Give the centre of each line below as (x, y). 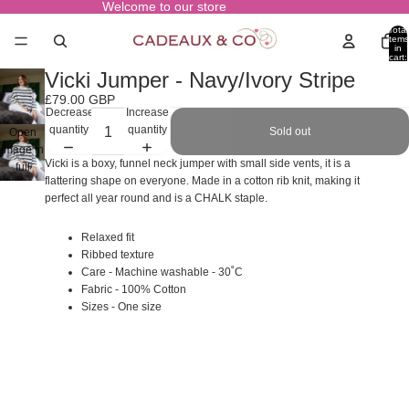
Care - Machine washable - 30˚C (162, 272)
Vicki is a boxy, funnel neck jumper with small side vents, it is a (198, 163)
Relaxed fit (108, 237)
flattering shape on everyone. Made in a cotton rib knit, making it (202, 181)
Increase (147, 112)
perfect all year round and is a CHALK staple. (156, 198)
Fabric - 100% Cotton (134, 289)
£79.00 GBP (80, 100)
